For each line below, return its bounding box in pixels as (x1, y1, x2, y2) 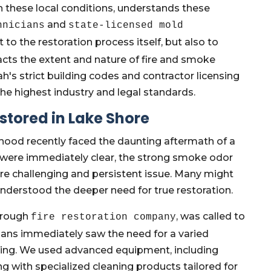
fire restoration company (31, 212, 177, 223)
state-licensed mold (68, 20, 184, 31)
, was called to (176, 211, 246, 222)
